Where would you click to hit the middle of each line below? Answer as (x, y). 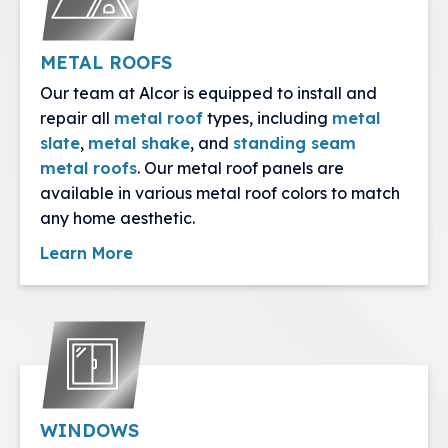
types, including (267, 118)
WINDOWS (89, 431)
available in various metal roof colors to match (220, 193)
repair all (77, 118)
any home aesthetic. (117, 218)
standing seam (294, 143)
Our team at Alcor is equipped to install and (208, 93)
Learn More (86, 253)
